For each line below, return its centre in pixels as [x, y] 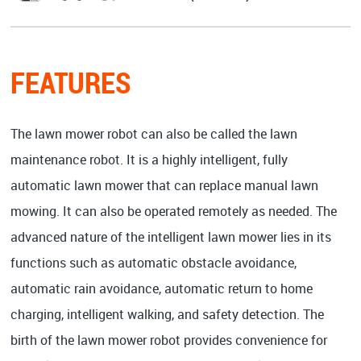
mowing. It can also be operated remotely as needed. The [174, 212]
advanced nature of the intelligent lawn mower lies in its [171, 237]
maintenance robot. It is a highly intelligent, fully [149, 160]
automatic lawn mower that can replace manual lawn [165, 186]
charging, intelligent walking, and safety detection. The [168, 315]
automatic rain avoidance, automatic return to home [162, 289]
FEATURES [71, 83]
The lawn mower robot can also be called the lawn [154, 134]
